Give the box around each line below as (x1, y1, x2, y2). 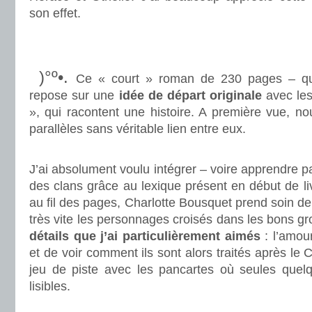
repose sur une (29, 88, 119, 102)
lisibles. (29, 279, 70, 293)
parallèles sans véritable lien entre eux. (29, 122, 246, 136)
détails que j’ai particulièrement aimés (29, 229, 260, 243)
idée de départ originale (118, 88, 262, 102)
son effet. (29, 6, 81, 20)
